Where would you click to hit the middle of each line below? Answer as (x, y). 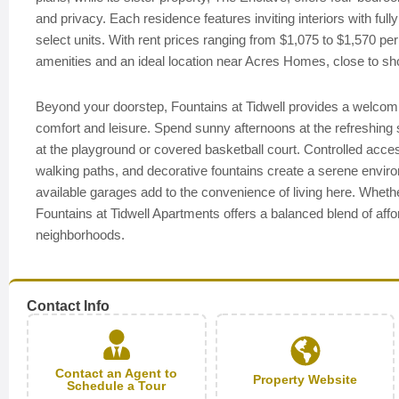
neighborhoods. (80, 235)
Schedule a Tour (117, 385)
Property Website (305, 379)
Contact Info (68, 306)
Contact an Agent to (117, 373)
